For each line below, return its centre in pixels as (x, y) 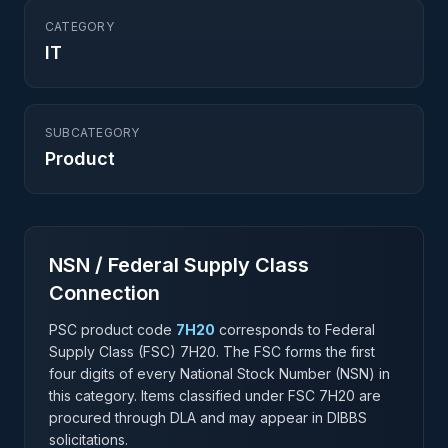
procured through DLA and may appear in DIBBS (208, 417)
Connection (104, 293)
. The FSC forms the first (295, 351)
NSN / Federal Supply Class (179, 265)
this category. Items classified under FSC (184, 395)
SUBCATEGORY (92, 132)
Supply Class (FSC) (114, 351)
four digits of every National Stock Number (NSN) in (219, 373)
